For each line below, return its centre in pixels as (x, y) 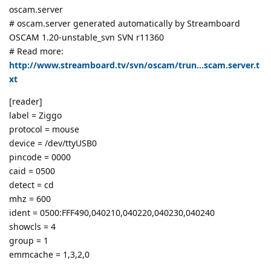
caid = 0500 (32, 171)
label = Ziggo (35, 115)
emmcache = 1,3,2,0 (49, 254)
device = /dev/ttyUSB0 (53, 143)
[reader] (26, 101)
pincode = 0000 (40, 157)
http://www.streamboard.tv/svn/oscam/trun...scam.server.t (134, 65)
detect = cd (31, 184)
